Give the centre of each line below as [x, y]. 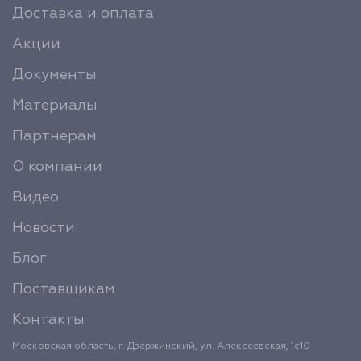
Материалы [55, 106]
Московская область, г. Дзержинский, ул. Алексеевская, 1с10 [161, 346]
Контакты [48, 320]
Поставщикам [64, 289]
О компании [57, 167]
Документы [54, 75]
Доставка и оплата [83, 14]
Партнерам [54, 136]
